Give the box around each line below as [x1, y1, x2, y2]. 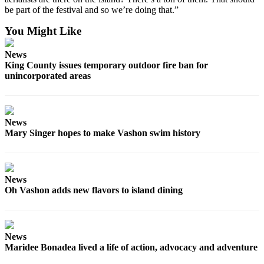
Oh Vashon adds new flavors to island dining [5, 184, 183, 195]
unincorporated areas [5, 70, 91, 81]
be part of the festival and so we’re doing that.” [5, 4, 179, 15]
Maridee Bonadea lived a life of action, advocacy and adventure [5, 242, 258, 252]
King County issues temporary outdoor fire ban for [5, 60, 208, 70]
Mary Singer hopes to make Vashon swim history [5, 127, 200, 138]
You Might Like [5, 24, 81, 37]
